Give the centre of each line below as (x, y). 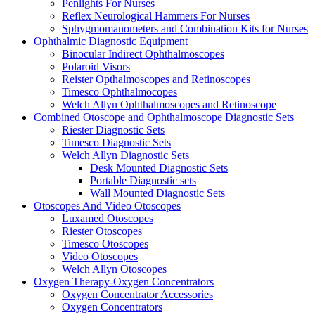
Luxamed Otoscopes (108, 218)
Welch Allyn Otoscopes (114, 269)
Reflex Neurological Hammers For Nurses (156, 15)
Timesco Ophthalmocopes (120, 91)
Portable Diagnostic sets (143, 180)
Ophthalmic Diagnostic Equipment (111, 41)
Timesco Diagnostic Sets (116, 142)
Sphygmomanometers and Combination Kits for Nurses (185, 28)
